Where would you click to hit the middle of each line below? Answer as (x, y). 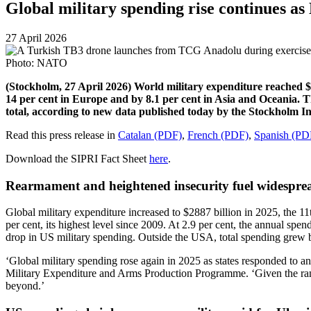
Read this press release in (62, 135)
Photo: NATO (36, 62)
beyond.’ (25, 286)
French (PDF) (218, 135)
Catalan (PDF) (150, 135)
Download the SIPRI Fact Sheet (77, 158)
